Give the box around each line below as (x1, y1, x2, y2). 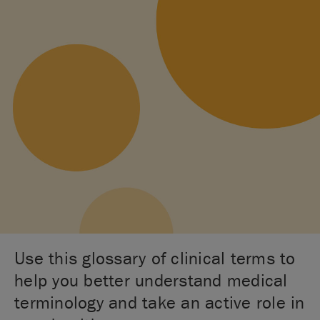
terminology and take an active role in (14, 292, 305, 313)
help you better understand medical (14, 270, 288, 291)
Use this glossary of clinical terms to (14, 248, 296, 269)
